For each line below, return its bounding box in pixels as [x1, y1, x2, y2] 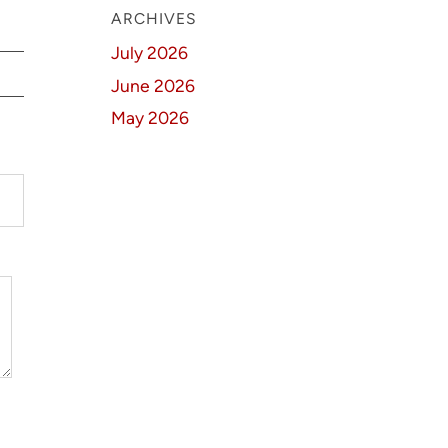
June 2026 [111, 74, 196, 96]
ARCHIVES [111, 9, 198, 28]
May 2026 [111, 107, 190, 129]
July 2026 [111, 41, 189, 63]
